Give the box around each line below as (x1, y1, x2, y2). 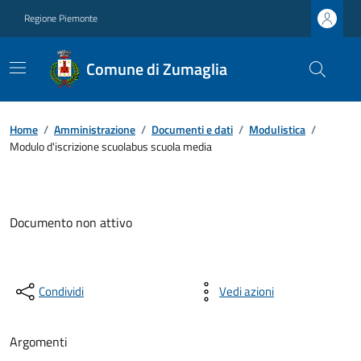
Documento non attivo (10, 213, 132, 232)
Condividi (39, 282, 84, 301)
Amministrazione (54, 121, 135, 138)
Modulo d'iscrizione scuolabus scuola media (10, 138, 212, 155)
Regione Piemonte (24, 10, 98, 26)
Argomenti (10, 332, 68, 351)
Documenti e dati (151, 121, 233, 138)
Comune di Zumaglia (85, 56, 227, 81)
